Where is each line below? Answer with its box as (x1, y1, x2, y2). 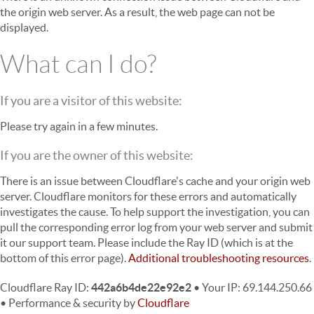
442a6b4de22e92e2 (91, 281, 191, 294)
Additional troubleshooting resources (128, 252, 309, 264)
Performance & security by (8, 296, 135, 309)
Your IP (202, 281, 238, 294)
